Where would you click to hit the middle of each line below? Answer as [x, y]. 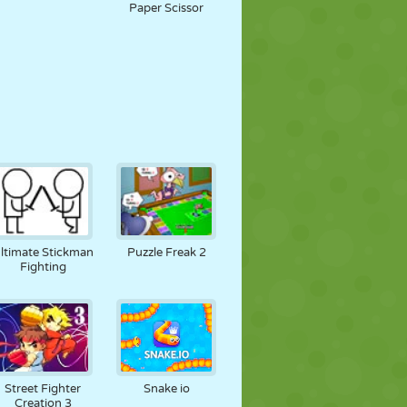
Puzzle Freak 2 [166, 253]
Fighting [43, 267]
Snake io [166, 389]
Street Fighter [43, 389]
